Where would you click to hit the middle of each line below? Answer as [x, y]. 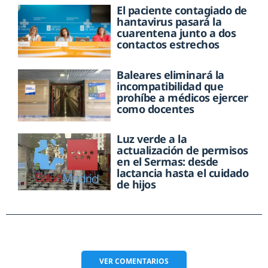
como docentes [156, 109]
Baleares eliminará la [170, 74]
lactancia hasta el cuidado [183, 173]
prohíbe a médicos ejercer [182, 97]
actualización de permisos [182, 150]
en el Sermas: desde [167, 161]
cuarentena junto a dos [176, 33]
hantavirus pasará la [169, 22]
